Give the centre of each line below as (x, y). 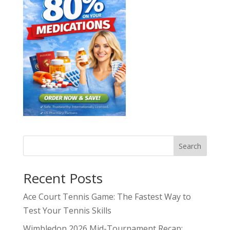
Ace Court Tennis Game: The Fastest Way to (107, 197)
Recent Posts (63, 178)
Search (190, 146)
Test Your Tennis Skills (67, 210)
